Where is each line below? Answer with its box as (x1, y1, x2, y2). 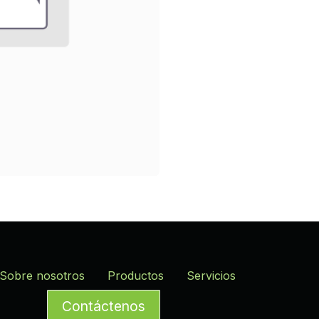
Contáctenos (61, 297, 145, 315)
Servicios (187, 268, 236, 283)
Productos (108, 268, 164, 283)
